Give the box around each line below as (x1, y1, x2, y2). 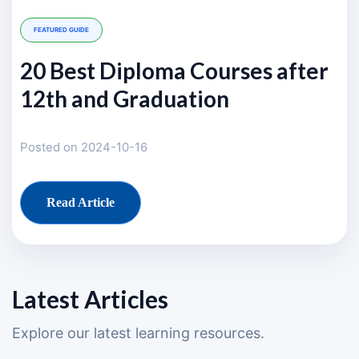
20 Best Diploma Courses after (20, 57, 329, 84)
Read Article (46, 196, 115, 209)
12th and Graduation (20, 85, 229, 112)
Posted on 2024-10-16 (20, 139, 147, 155)
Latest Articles (12, 284, 168, 313)
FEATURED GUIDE (34, 26, 89, 34)
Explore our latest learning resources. (12, 325, 264, 341)
